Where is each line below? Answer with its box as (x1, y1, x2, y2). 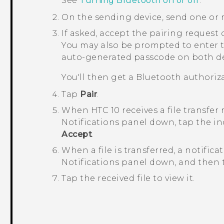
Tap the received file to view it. (61, 173, 195, 183)
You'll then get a (61, 72, 136, 82)
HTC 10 (90, 105, 120, 115)
